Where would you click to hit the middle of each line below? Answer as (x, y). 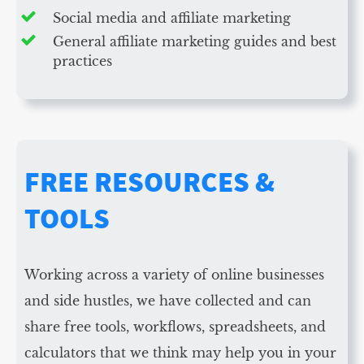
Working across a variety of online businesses (174, 275)
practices (82, 61)
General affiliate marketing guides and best (195, 42)
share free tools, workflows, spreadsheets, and (175, 327)
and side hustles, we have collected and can (168, 301)
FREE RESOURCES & (149, 182)
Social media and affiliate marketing (172, 18)
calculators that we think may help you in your (180, 353)
